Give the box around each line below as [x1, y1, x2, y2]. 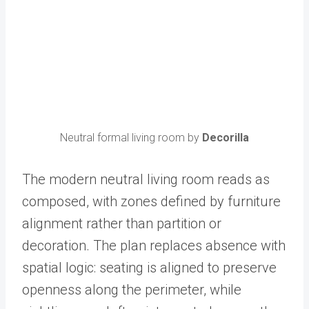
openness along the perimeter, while [22, 281, 241, 298]
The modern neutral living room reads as [22, 170, 270, 188]
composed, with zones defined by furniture [22, 192, 281, 210]
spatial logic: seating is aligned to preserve [22, 259, 277, 276]
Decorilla [202, 130, 249, 144]
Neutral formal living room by [60, 130, 202, 144]
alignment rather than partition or [22, 215, 221, 232]
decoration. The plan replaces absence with [22, 237, 286, 254]
